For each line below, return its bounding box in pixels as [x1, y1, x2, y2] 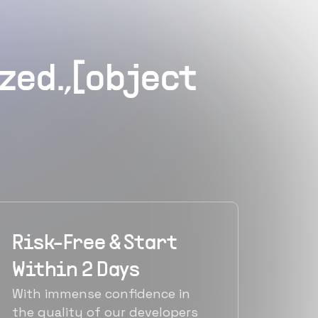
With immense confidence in [12, 285, 190, 302]
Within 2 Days [12, 261, 141, 281]
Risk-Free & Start [12, 234, 177, 254]
